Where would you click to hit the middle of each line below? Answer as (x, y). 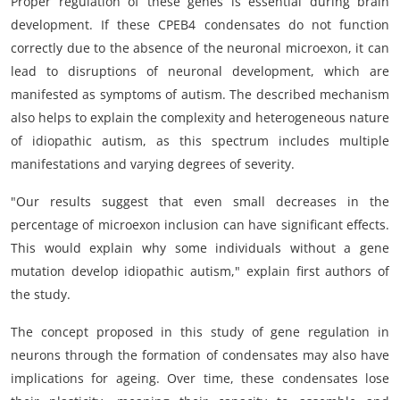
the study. (41, 295)
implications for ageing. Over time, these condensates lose (200, 379)
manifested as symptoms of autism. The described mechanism (200, 95)
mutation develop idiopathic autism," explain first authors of (200, 271)
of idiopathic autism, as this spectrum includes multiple (200, 141)
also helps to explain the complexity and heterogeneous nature (200, 118)
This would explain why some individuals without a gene (200, 248)
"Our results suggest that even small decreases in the (200, 202)
